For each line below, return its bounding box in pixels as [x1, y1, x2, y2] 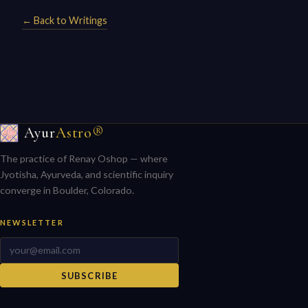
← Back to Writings [22, 14, 107, 26]
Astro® [55, 124, 104, 142]
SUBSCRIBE [61, 269, 118, 281]
